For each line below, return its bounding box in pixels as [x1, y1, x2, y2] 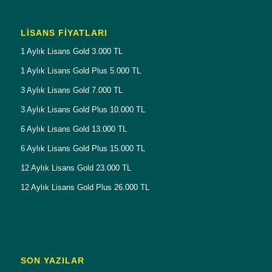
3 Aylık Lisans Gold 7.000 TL [20, 85, 123, 95]
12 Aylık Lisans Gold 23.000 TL [20, 163, 131, 172]
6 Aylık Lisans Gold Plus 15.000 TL [20, 143, 145, 153]
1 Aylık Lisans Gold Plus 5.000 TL [20, 66, 141, 75]
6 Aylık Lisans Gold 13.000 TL [20, 124, 127, 134]
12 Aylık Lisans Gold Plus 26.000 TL [20, 182, 149, 192]
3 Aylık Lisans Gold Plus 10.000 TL [20, 104, 145, 114]
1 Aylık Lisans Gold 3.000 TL [20, 46, 123, 56]
